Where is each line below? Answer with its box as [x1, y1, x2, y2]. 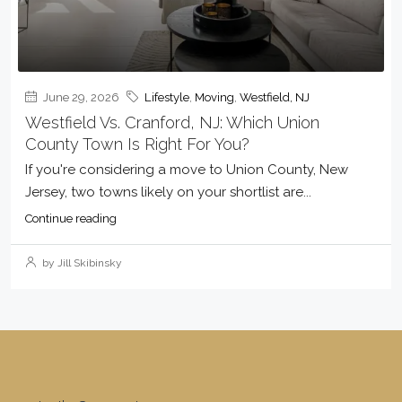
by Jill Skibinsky [39, 257, 122, 269]
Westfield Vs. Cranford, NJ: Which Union [25, 113, 319, 132]
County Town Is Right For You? [25, 135, 249, 153]
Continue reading [25, 212, 117, 225]
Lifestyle [144, 91, 189, 104]
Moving [195, 91, 234, 104]
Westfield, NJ [240, 91, 310, 104]
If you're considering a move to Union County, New [25, 162, 348, 178]
